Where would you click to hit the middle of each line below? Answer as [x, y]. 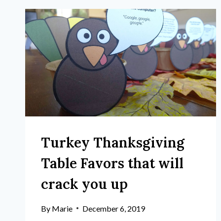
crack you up [84, 184]
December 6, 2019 [114, 208]
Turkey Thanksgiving [113, 142]
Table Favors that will [112, 163]
